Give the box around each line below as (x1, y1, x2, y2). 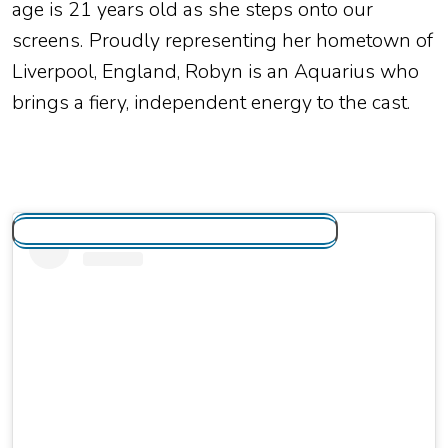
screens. (12, 27, 83, 55)
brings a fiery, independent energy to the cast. (12, 89, 410, 117)
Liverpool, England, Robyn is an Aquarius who (12, 58, 419, 86)
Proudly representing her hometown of (89, 27, 433, 55)
